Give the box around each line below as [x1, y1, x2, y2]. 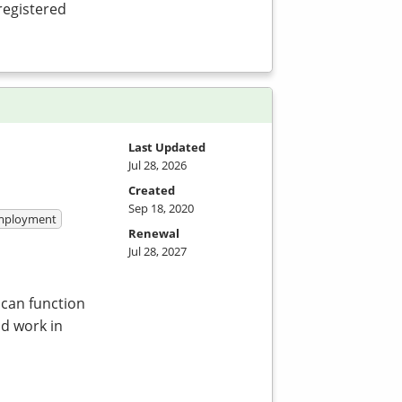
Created [128, 182, 175, 199]
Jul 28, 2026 [128, 157, 187, 174]
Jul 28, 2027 [128, 243, 187, 260]
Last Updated [128, 139, 205, 156]
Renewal [128, 225, 179, 242]
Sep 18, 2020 [128, 200, 194, 217]
